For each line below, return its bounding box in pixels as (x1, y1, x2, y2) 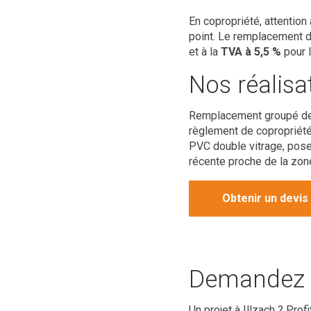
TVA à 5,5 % (221, 45, 281, 58)
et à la (189, 45, 221, 58)
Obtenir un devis (222, 192, 308, 205)
